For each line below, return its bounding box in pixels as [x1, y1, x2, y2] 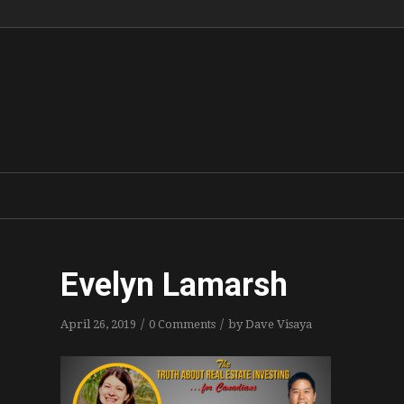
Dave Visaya [245, 317, 312, 331]
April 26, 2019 [60, 317, 136, 331]
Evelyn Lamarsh [60, 266, 288, 304]
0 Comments [149, 317, 216, 331]
